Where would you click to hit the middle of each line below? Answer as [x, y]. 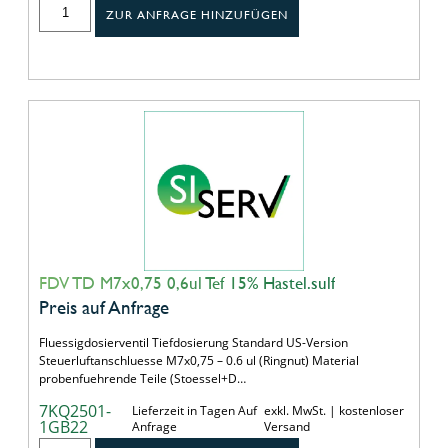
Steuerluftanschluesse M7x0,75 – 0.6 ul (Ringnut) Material [199, 360]
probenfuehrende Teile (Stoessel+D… [142, 378]
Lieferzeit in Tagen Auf [194, 410]
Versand [287, 426]
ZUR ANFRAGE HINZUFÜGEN [197, 14]
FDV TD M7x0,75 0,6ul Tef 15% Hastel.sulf [187, 282]
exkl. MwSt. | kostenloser [334, 410]
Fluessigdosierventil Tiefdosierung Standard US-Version [193, 342]
